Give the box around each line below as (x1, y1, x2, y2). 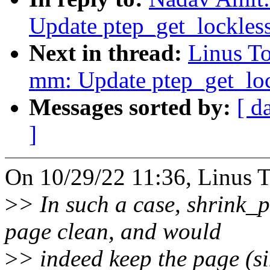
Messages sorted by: (29, 94, 237, 121)
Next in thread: (29, 40, 188, 66)
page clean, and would (5, 218, 221, 245)
